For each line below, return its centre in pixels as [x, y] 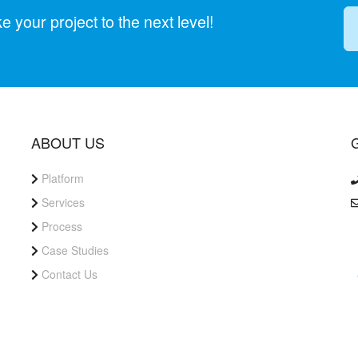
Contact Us [69, 274]
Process [62, 226]
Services [63, 202]
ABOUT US [68, 142]
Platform [62, 178]
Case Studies [75, 250]
